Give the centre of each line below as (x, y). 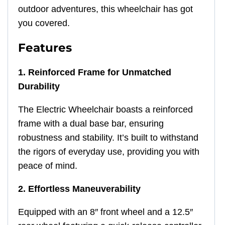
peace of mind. (48, 165)
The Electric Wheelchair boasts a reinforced (105, 109)
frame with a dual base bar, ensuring (91, 123)
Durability (39, 86)
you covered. (44, 23)
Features (45, 47)
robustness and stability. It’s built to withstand (108, 137)
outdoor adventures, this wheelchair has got (105, 9)
